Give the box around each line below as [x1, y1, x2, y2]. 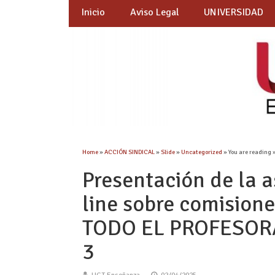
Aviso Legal [130, 6, 179, 19]
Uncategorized [181, 148, 223, 157]
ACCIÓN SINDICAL [104, 148, 155, 157]
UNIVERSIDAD [204, 6, 264, 19]
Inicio [81, 6, 106, 19]
